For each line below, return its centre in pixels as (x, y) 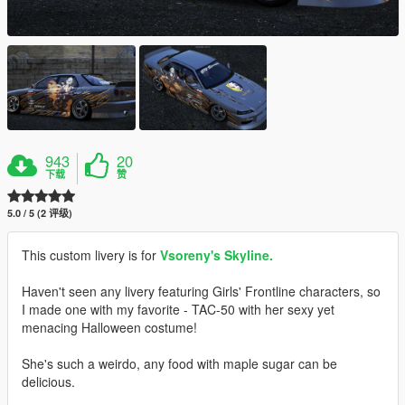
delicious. (48, 381)
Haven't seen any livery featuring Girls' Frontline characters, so (201, 291)
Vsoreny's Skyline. (217, 254)
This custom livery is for (91, 254)
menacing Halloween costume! (109, 327)
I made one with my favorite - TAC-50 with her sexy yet (178, 309)
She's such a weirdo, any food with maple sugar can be (179, 363)
